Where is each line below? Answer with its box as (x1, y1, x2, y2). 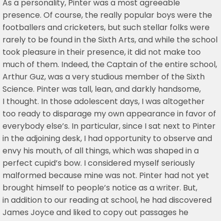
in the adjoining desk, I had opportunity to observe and (2, 133, 212, 145)
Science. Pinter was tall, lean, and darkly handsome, (2, 83, 201, 95)
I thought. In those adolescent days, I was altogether (2, 96, 205, 108)
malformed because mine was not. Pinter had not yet (2, 170, 209, 182)
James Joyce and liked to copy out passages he (2, 207, 188, 219)
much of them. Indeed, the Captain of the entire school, (2, 59, 217, 71)
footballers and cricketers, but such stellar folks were (2, 22, 210, 34)
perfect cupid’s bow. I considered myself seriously (2, 157, 195, 169)
